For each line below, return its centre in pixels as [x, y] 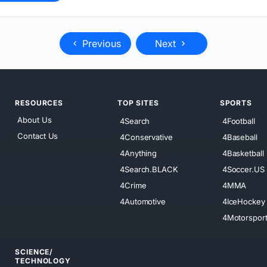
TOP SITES [138, 103]
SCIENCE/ [34, 252]
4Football [238, 121]
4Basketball [243, 153]
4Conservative [146, 137]
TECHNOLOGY [43, 260]
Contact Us [38, 136]
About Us [35, 119]
